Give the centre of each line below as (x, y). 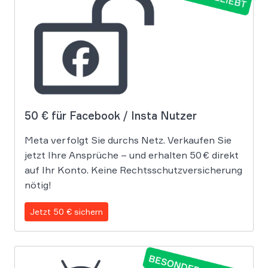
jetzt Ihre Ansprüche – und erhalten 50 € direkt (132, 155)
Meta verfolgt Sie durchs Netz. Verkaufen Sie (128, 140)
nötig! (38, 185)
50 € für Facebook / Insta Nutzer (111, 115)
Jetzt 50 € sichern (66, 211)
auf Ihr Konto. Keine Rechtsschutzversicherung (133, 170)
